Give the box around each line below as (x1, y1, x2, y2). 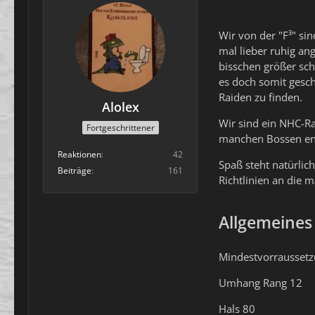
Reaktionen (58, 148, 101, 161)
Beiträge (58, 165, 91, 177)
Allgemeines (219, 210, 312, 233)
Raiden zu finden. (219, 90, 302, 104)
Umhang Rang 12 (219, 275, 302, 290)
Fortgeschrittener (86, 122, 155, 134)
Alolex (101, 98, 139, 115)
